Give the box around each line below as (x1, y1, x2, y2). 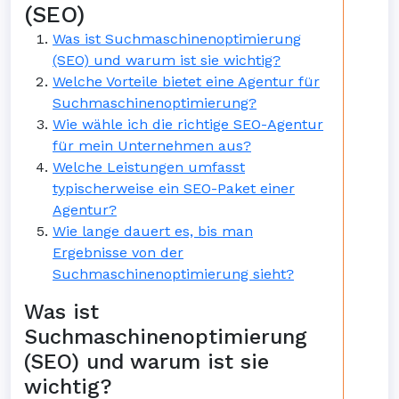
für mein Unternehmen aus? (53, 137, 251, 154)
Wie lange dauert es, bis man (53, 223, 253, 240)
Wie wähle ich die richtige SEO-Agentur (53, 116, 323, 133)
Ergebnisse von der (53, 244, 183, 261)
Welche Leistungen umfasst (53, 159, 245, 175)
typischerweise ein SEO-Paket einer (53, 180, 295, 197)
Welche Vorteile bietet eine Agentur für (53, 73, 320, 90)
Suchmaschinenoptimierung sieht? (53, 265, 294, 282)
